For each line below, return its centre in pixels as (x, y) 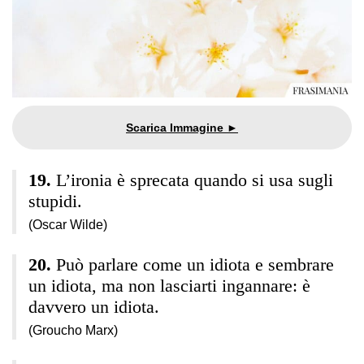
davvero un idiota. (94, 306)
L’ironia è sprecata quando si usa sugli (195, 180)
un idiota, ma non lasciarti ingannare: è (169, 285)
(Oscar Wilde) (68, 224)
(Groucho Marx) (73, 330)
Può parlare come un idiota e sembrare (195, 264)
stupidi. (55, 201)
